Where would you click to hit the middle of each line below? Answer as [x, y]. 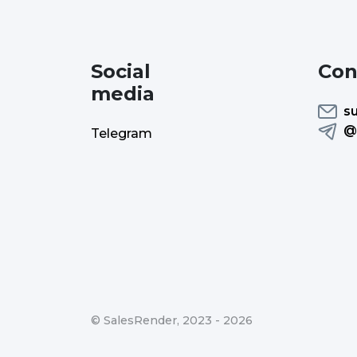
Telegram [122, 133]
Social [121, 71]
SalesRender [140, 320]
